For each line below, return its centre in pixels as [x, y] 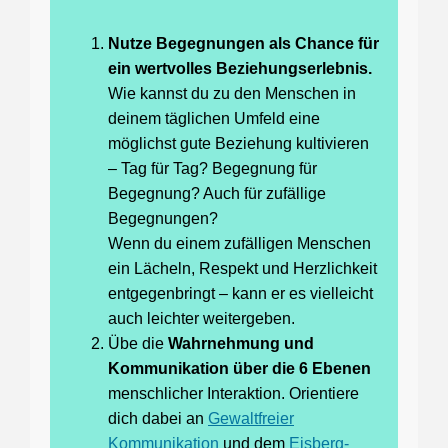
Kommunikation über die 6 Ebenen [239, 369]
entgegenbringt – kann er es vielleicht [240, 294]
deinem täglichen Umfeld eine [214, 119]
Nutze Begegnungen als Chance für [243, 44]
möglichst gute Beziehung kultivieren [238, 144]
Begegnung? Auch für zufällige [217, 194]
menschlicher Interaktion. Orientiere [233, 394]
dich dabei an [158, 419]
